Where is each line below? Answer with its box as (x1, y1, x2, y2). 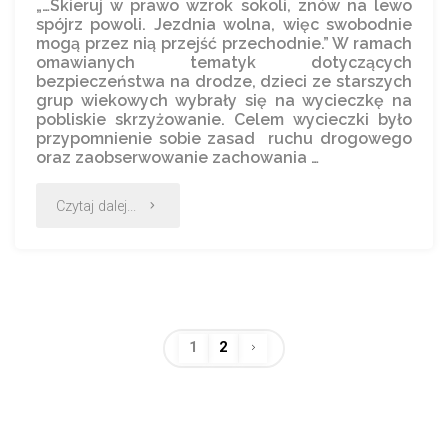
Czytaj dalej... (56, 197, 137, 215)
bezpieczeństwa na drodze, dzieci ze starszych (36, 71, 412, 91)
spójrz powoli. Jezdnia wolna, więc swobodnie (36, 14, 412, 34)
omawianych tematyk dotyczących (36, 52, 412, 72)
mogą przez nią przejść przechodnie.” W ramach (36, 33, 412, 53)
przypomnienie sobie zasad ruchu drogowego (36, 128, 412, 148)
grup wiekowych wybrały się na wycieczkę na (36, 90, 412, 110)
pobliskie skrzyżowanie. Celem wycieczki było (36, 109, 412, 129)
